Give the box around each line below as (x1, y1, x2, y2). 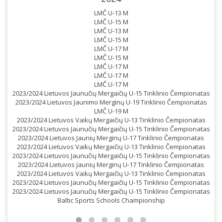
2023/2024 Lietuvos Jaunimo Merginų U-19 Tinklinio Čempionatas (15, 98, 207, 107)
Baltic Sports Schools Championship (57, 196, 165, 205)
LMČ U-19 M (94, 107, 128, 115)
